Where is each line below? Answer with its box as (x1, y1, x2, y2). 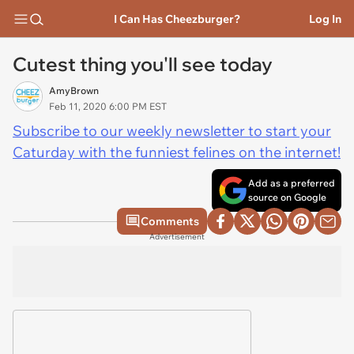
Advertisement (149, 232, 205, 242)
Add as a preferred (248, 177, 335, 189)
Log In (309, 11, 341, 26)
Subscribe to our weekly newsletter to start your (13, 122, 331, 140)
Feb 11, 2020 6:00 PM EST (49, 100, 167, 112)
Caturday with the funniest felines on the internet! (13, 143, 341, 161)
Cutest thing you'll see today (13, 52, 273, 76)
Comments (141, 214, 199, 228)
